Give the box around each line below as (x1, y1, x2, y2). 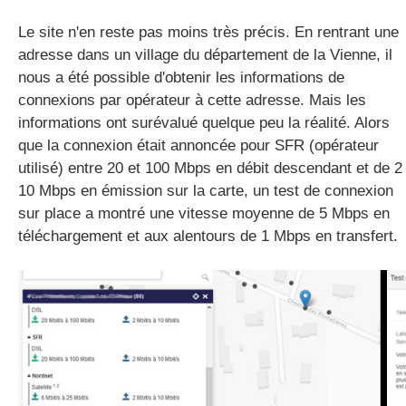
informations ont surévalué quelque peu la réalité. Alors (18, 114, 390, 131)
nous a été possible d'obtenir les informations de (18, 69, 344, 86)
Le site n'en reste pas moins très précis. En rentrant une (18, 24, 399, 41)
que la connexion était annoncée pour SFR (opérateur (18, 137, 379, 154)
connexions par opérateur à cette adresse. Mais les (18, 92, 366, 109)
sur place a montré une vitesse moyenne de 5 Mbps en (18, 205, 390, 222)
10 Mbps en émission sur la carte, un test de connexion (18, 182, 393, 199)
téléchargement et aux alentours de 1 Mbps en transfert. (18, 227, 398, 245)
